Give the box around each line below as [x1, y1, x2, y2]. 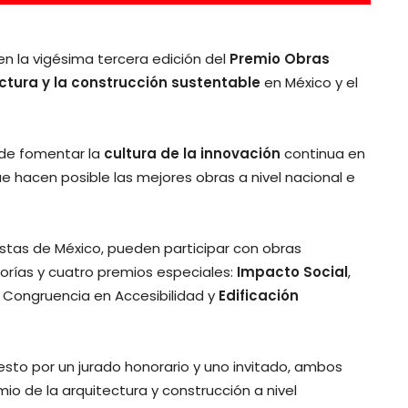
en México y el [260, 73, 358, 93]
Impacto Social [237, 262, 348, 282]
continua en [280, 144, 365, 164]
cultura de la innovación [104, 144, 280, 164]
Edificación [219, 286, 299, 306]
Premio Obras [229, 49, 330, 69]
